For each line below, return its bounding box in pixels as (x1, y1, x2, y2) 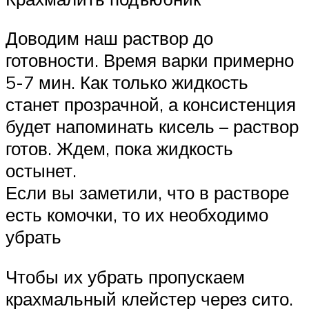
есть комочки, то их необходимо (6, 203, 268, 226)
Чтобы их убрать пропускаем (6, 265, 245, 288)
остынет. (6, 159, 77, 182)
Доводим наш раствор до (6, 27, 213, 50)
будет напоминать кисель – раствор (6, 115, 299, 138)
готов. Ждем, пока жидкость (6, 137, 233, 160)
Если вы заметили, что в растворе (6, 181, 289, 204)
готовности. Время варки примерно (6, 49, 294, 72)
